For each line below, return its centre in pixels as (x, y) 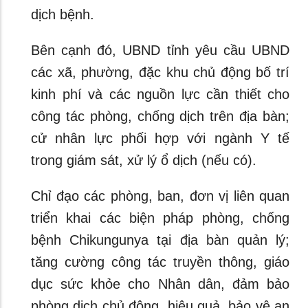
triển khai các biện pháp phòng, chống (160, 218)
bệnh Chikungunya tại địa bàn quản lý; (160, 240)
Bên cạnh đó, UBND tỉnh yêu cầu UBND (160, 50)
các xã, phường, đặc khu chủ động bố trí (160, 72)
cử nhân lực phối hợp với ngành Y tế (160, 138)
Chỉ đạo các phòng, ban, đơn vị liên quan (160, 196)
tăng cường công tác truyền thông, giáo (160, 262)
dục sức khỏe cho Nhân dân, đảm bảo (160, 284)
